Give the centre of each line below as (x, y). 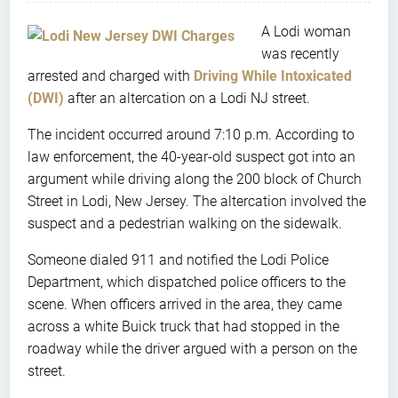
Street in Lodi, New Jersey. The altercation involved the (197, 201)
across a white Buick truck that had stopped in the (183, 326)
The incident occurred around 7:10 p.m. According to (191, 134)
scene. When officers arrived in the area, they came (185, 304)
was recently (300, 53)
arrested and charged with (111, 76)
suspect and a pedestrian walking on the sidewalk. (185, 223)
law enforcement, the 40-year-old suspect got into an (191, 156)
